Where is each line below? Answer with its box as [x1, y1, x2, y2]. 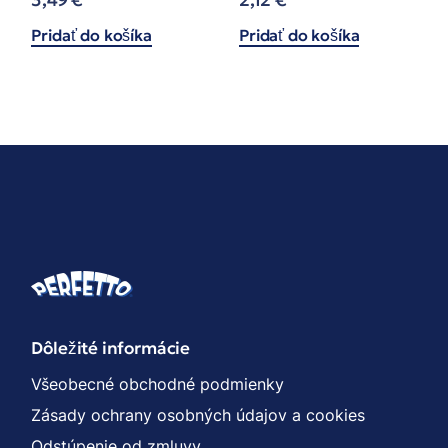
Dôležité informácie [31, 336, 191, 359]
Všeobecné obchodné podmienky [31, 373, 285, 394]
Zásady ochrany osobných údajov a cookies [31, 404, 366, 425]
